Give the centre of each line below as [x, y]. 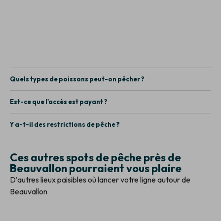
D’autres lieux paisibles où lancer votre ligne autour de [100, 179]
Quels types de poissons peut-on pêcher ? [77, 79]
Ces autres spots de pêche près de [95, 157]
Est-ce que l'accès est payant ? [59, 101]
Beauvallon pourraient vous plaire [96, 168]
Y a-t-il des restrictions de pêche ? [65, 124]
